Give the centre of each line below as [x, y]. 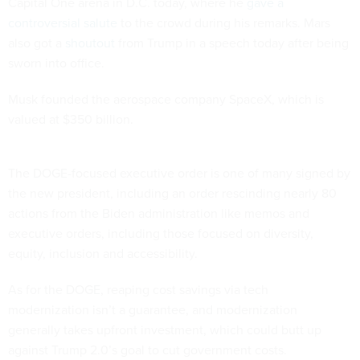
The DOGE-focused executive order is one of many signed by [179, 172]
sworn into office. [58, 62]
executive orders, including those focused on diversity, [161, 233]
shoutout [90, 42]
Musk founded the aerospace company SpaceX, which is [166, 98]
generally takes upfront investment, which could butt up [165, 329]
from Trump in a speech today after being [232, 42]
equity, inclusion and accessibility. [104, 253]
